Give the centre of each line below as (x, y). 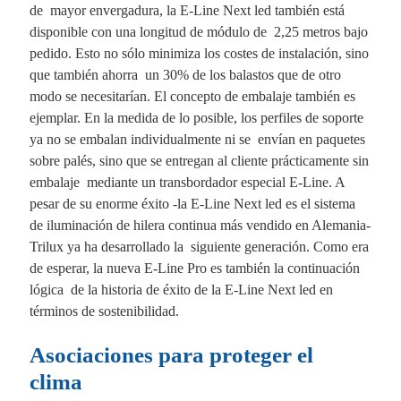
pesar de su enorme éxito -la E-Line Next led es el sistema (192, 203)
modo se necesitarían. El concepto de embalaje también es (194, 96)
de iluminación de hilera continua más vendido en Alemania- (200, 225)
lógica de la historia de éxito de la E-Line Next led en (181, 289)
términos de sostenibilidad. (104, 311)
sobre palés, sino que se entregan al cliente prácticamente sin (199, 160)
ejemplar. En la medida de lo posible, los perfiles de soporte (196, 117)
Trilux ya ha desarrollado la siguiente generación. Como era (199, 246)
